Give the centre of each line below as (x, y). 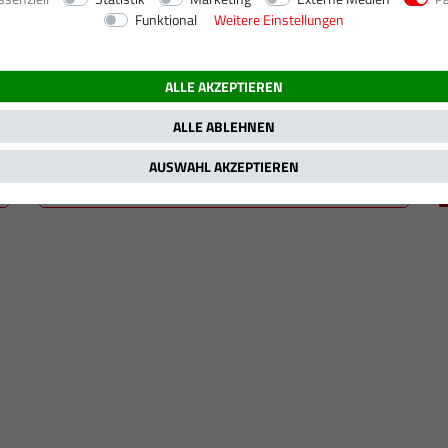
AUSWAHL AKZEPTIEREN (224, 167)
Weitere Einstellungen (279, 20)
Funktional (166, 20)
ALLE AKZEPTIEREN (224, 87)
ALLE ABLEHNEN (224, 127)
